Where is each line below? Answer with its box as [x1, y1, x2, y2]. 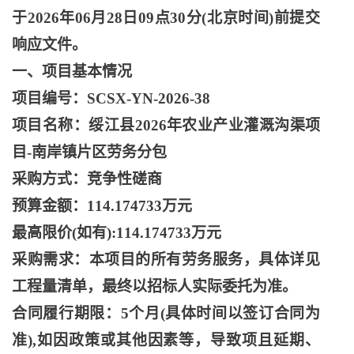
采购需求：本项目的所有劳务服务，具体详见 [12, 251, 320, 268]
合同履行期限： [12, 305, 121, 322]
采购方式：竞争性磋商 [12, 171, 162, 187]
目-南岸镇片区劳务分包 [12, 144, 167, 160]
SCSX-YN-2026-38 [87, 90, 210, 107]
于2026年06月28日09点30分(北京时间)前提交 [12, 9, 320, 26]
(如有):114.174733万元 [72, 224, 221, 241]
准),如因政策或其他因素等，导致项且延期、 [12, 332, 320, 348]
